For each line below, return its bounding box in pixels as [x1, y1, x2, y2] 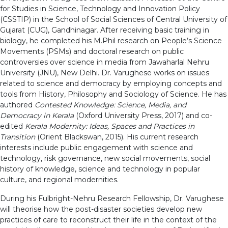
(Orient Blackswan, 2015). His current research [35, 132, 198, 141]
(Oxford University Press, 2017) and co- [74, 110, 212, 120]
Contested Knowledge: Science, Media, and [35, 100, 186, 109]
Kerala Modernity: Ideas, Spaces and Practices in [25, 121, 194, 131]
